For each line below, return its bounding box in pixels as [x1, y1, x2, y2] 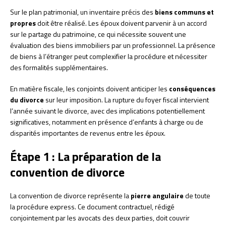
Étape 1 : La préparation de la [10, 147, 161, 165]
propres [10, 18, 36, 28]
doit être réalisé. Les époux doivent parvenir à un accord [36, 18, 207, 28]
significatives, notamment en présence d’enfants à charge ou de [10, 117, 203, 127]
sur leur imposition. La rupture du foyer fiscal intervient [44, 94, 209, 105]
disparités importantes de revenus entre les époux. [10, 128, 165, 138]
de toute [184, 190, 210, 201]
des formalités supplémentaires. [10, 62, 108, 73]
